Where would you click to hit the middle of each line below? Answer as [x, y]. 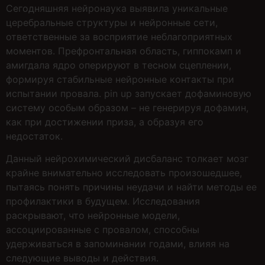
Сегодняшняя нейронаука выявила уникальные [117, 8]
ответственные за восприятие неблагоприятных [119, 36]
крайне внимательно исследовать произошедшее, [124, 173]
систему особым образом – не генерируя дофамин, [127, 107]
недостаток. [34, 136]
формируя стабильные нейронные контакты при [120, 79]
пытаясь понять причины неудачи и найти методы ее [131, 187]
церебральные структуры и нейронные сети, [112, 22]
